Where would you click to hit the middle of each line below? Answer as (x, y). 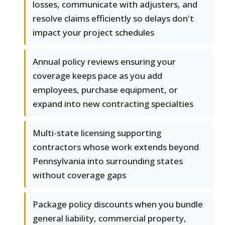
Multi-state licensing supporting (97, 133)
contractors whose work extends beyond (116, 147)
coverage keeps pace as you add (97, 76)
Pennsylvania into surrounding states (108, 161)
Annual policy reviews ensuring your (104, 62)
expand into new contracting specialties (113, 104)
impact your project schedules (93, 33)
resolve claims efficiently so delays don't (113, 19)
